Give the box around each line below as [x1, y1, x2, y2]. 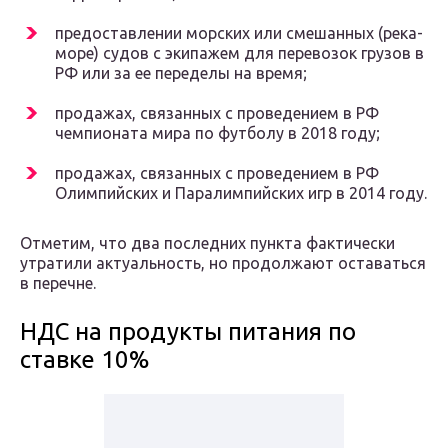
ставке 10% [20, 346, 150, 374]
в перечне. [20, 274, 96, 293]
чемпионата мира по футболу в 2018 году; [55, 124, 380, 143]
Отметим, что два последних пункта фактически [20, 234, 395, 253]
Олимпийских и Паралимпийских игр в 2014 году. [55, 184, 427, 203]
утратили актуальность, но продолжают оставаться [20, 254, 426, 273]
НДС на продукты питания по [20, 318, 356, 346]
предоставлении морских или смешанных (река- [55, 24, 423, 43]
